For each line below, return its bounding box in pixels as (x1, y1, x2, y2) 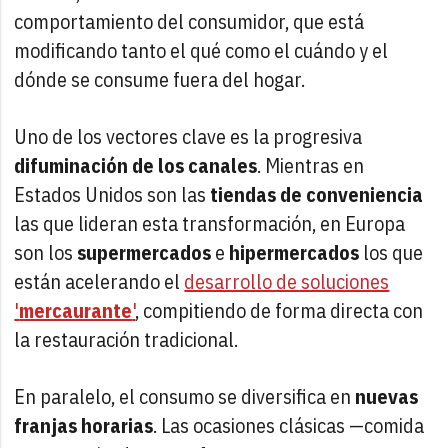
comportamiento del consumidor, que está (14, 7, 365, 35)
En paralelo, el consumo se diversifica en (14, 382, 356, 410)
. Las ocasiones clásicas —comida (153, 411, 425, 439)
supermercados (77, 238, 212, 266)
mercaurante (19, 296, 133, 324)
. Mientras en (257, 151, 365, 179)
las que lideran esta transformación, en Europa (14, 209, 406, 237)
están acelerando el (14, 267, 185, 295)
